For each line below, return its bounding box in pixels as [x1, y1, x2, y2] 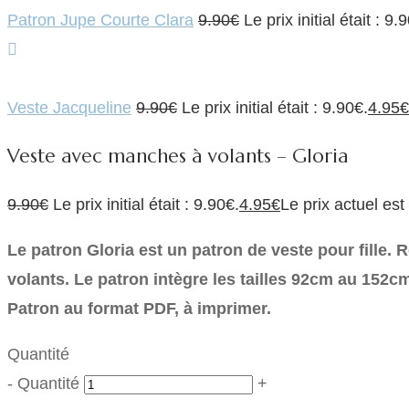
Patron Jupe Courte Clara [7, 10, 194, 29]
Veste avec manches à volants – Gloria [7, 142, 349, 168]
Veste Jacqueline [7, 98, 131, 117]
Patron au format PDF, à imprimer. [7, 299, 271, 318]
